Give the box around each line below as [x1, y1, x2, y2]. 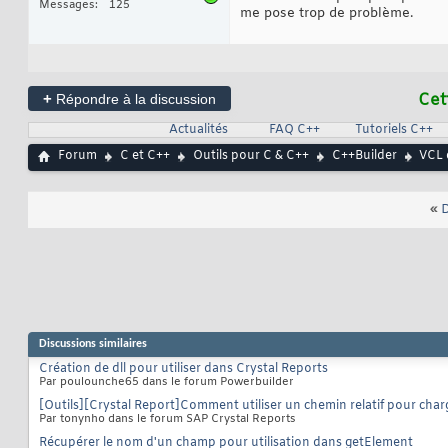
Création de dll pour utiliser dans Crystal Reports [39, 361, 328, 378]
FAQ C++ [268, 122, 320, 139]
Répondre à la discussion [52, 91, 216, 108]
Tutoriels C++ [354, 122, 433, 139]
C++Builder [332, 148, 397, 165]
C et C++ [120, 148, 170, 165]
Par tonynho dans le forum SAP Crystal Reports [39, 412, 296, 427]
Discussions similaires [39, 338, 147, 351]
